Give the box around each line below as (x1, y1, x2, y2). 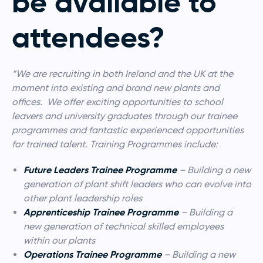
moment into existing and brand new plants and (12, 82, 220, 93)
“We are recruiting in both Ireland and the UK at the (12, 68, 233, 79)
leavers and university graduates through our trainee (12, 110, 237, 122)
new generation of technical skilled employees (23, 220, 224, 232)
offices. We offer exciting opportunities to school (12, 96, 223, 107)
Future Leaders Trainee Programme (23, 163, 177, 176)
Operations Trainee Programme (23, 248, 161, 261)
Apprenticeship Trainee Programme (23, 205, 178, 218)
